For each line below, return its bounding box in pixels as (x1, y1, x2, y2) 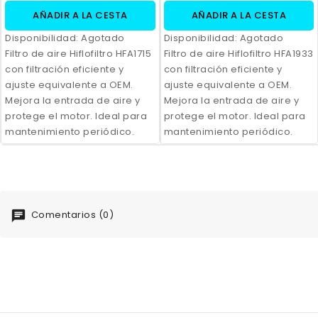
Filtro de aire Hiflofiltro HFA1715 (5, 47, 151, 61)
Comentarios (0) (28, 208, 114, 222)
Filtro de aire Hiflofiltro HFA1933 (163, 47, 314, 61)
